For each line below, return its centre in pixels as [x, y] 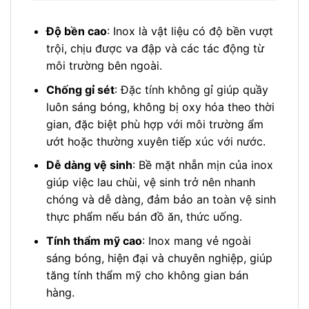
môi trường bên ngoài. [104, 66]
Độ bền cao [76, 31]
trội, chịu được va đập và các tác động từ [155, 49]
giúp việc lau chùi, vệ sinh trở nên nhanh [150, 182]
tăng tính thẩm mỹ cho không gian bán [147, 276]
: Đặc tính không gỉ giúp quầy [191, 89]
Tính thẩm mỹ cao [94, 241]
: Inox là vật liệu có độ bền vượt [190, 31]
